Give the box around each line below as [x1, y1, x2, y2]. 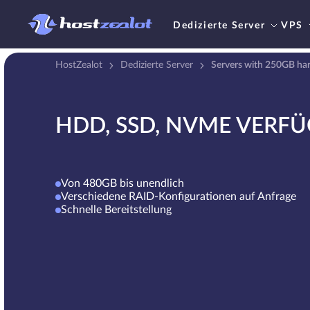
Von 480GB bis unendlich [61, 178, 184, 189]
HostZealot [55, 60, 102, 70]
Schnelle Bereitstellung [61, 204, 172, 215]
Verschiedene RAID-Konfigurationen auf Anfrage [61, 191, 296, 202]
